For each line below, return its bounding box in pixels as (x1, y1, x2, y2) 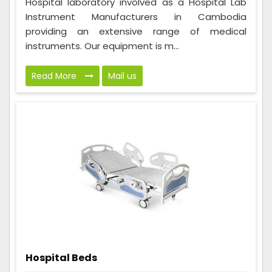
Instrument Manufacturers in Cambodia (25, 10, 246, 24)
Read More (32, 70, 79, 83)
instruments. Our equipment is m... (25, 39, 179, 53)
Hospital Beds (25, 251, 97, 265)
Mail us (108, 70, 137, 83)
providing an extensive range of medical (25, 25, 246, 38)
